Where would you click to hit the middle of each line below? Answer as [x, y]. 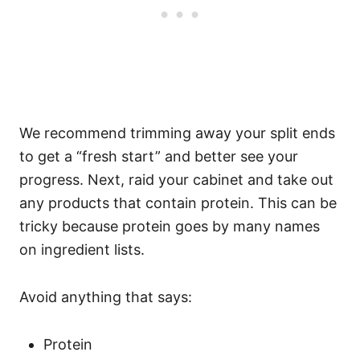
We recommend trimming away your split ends [177, 133]
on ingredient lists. [82, 250]
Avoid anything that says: [108, 297]
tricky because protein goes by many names [170, 227]
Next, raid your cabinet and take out [211, 180]
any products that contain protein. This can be [178, 203]
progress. [53, 180]
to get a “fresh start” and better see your [159, 157]
